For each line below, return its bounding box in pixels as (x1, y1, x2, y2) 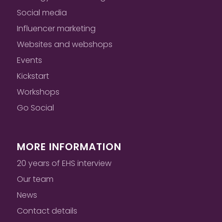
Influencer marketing (16, 23, 96, 35)
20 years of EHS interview (16, 157, 111, 169)
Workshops (16, 86, 59, 98)
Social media (16, 7, 67, 19)
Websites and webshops (16, 39, 112, 51)
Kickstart (16, 70, 49, 82)
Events (16, 55, 42, 66)
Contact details (16, 205, 77, 217)
